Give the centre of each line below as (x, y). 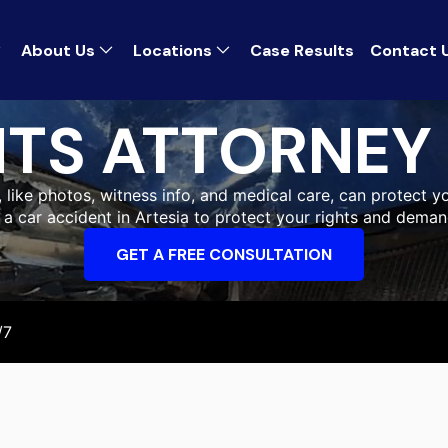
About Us (58, 50)
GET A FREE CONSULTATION (224, 254)
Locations (172, 50)
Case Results (302, 50)
